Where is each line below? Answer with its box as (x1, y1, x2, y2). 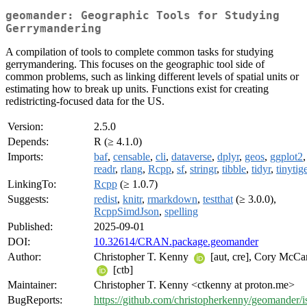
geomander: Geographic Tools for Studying (5, 9, 280, 23)
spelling (164, 206, 198, 218)
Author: (8, 251, 41, 263)
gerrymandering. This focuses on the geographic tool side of (5, 58, 265, 71)
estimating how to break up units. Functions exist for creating (5, 83, 269, 95)
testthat (203, 193, 233, 206)
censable (113, 151, 150, 163)
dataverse (171, 151, 212, 163)
